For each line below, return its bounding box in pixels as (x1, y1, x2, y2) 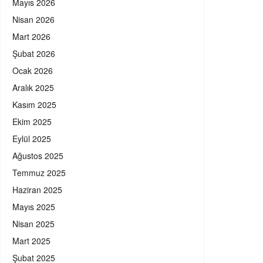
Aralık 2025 (12, 82, 54, 94)
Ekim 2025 (12, 116, 52, 128)
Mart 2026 (12, 31, 50, 43)
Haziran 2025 (12, 184, 62, 196)
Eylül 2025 (12, 133, 51, 145)
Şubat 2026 (12, 48, 55, 60)
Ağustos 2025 (12, 150, 63, 162)
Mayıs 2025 (12, 201, 55, 213)
